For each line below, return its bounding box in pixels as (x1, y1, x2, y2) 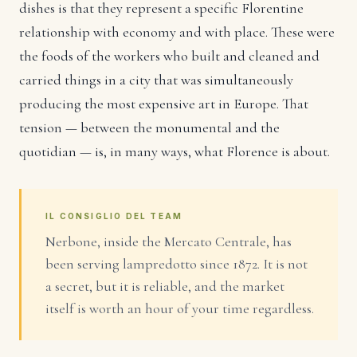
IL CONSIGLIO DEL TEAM (45, 211, 183, 222)
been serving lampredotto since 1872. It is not (45, 255, 308, 273)
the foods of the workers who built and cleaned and (19, 47, 320, 65)
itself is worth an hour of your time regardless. (45, 300, 314, 318)
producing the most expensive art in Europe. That (19, 95, 308, 113)
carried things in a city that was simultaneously (19, 71, 293, 89)
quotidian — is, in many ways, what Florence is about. (19, 143, 330, 161)
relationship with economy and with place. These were (19, 23, 335, 41)
